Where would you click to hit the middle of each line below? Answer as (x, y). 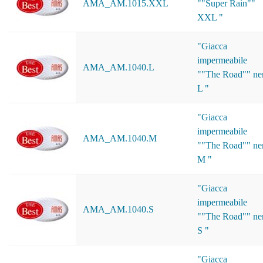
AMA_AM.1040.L (119, 67)
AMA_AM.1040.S (118, 209)
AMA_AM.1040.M (120, 138)
